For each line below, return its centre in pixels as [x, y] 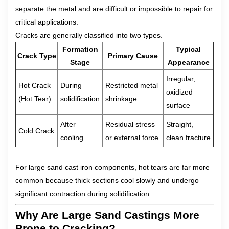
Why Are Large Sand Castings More [107, 215]
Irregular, [181, 79]
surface [178, 105]
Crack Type [37, 56]
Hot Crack [35, 85]
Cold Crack [36, 131]
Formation [80, 49]
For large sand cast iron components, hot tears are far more [112, 167]
